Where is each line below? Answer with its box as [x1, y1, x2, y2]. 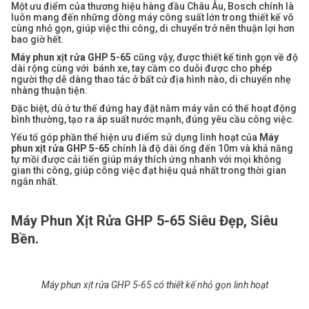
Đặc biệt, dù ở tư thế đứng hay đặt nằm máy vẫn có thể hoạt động [11, 103, 297, 114]
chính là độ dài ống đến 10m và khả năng [110, 143, 293, 154]
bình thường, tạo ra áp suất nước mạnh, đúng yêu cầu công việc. [11, 114, 295, 126]
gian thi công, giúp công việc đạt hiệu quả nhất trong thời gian [11, 165, 286, 177]
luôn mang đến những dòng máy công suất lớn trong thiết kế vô [11, 12, 294, 23]
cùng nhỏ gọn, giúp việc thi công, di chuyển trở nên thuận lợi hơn [11, 23, 295, 34]
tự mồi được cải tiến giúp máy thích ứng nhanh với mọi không [11, 154, 281, 166]
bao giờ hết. [11, 34, 63, 46]
